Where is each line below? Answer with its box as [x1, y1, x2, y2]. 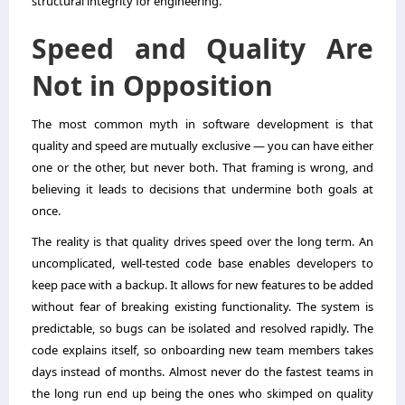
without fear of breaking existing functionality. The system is [32, 298, 373, 316]
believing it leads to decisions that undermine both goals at [32, 181, 373, 198]
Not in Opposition [32, 67, 273, 105]
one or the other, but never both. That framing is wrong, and [32, 159, 373, 176]
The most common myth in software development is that [32, 116, 373, 133]
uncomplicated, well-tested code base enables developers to [32, 255, 373, 272]
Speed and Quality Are [32, 30, 373, 68]
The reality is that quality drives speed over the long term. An [32, 233, 373, 250]
